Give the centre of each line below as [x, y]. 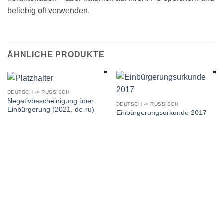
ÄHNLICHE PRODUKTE [56, 55]
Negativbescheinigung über [50, 101]
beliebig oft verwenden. [49, 10]
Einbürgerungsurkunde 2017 [161, 113]
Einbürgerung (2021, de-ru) [51, 109]
